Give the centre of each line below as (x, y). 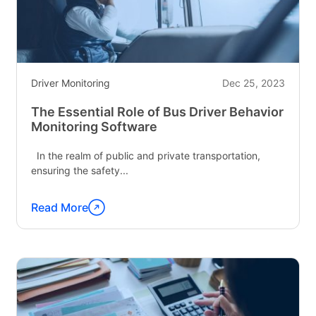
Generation (61, 17)
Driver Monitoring (71, 83)
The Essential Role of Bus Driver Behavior (158, 112)
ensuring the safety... (80, 170)
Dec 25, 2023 (253, 83)
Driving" (52, 34)
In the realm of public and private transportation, (146, 156)
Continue (56, 215)
